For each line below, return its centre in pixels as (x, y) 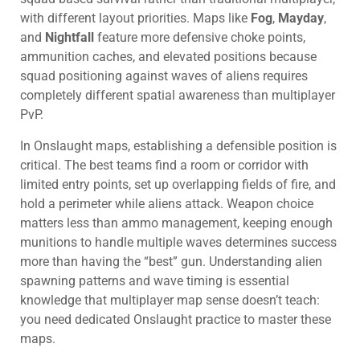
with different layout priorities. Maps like (135, 18)
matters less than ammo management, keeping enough (176, 223)
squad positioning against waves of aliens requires (164, 76)
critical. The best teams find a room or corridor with (164, 165)
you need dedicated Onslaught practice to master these (176, 319)
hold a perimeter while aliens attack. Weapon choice (167, 203)
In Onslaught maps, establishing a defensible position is (178, 145)
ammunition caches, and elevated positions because (168, 57)
